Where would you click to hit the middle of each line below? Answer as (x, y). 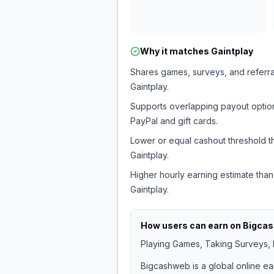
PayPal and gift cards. (174, 121)
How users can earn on (192, 225)
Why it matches (176, 51)
